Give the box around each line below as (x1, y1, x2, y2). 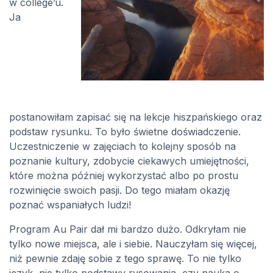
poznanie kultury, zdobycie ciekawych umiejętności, (9, 155, 249, 168)
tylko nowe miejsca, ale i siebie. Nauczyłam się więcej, (9, 238, 257, 250)
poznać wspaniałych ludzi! (9, 199, 131, 211)
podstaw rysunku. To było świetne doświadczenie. (9, 126, 241, 138)
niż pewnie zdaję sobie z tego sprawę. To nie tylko (9, 252, 241, 265)
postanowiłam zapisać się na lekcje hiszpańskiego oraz (9, 111, 262, 124)
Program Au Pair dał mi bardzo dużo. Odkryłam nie (9, 223, 246, 236)
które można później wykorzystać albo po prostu (9, 169, 238, 182)
